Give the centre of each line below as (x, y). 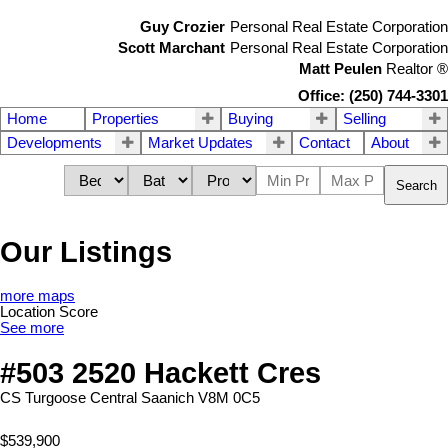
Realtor (411, 69)
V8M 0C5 (229, 397)
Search (416, 185)
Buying (250, 119)
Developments (54, 143)
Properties (125, 119)
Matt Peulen (340, 69)
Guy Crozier (182, 27)
